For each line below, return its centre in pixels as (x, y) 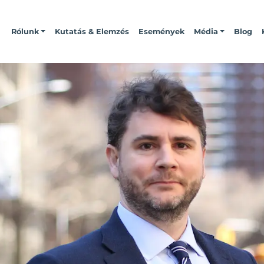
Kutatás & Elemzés (92, 31)
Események (162, 31)
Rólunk (25, 31)
